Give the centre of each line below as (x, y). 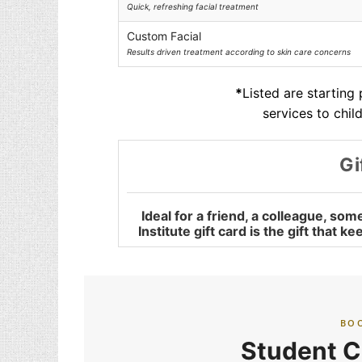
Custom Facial (164, 36)
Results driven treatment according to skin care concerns (239, 52)
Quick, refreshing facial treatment (193, 6)
